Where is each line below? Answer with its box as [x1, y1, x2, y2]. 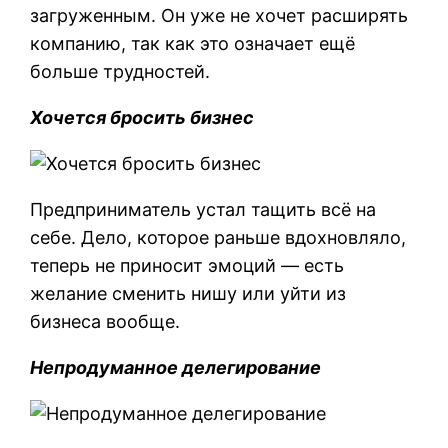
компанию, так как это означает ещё [30, 32, 356, 54]
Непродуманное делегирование [30, 356, 322, 378]
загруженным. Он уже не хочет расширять [30, 4, 409, 26]
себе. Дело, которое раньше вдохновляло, [30, 226, 407, 248]
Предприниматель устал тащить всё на [30, 198, 377, 220]
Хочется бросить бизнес [30, 106, 255, 128]
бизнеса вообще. [30, 310, 181, 332]
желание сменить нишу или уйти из [30, 282, 347, 304]
